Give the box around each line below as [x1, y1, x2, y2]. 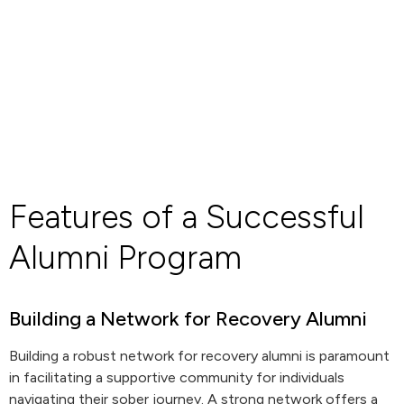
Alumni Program [9, 238, 242, 277]
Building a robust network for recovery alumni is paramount [9, 347, 390, 364]
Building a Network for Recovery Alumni [9, 307, 367, 331]
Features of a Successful [9, 197, 364, 236]
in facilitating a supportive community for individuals [9, 369, 344, 386]
